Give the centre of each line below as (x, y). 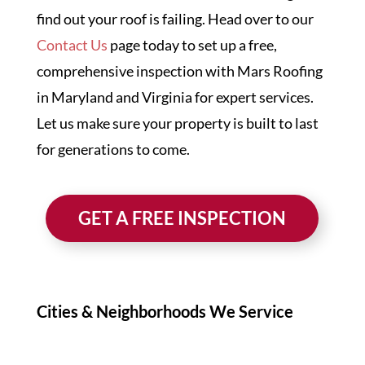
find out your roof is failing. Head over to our (175, 19)
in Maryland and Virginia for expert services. (175, 97)
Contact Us (72, 45)
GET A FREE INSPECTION (182, 218)
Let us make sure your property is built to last (177, 123)
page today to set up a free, (192, 45)
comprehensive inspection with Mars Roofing (179, 71)
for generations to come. (113, 149)
